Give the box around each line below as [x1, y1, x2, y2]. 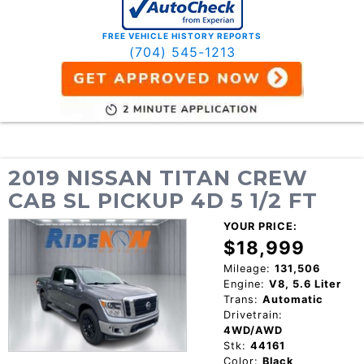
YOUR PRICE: [223, 219, 297, 232]
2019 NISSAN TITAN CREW [8, 164, 308, 190]
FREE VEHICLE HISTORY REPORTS [102, 31, 262, 41]
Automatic [262, 292, 323, 305]
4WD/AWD [223, 323, 283, 336]
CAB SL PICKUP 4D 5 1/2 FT [8, 187, 318, 213]
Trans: [223, 292, 258, 305]
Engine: [223, 277, 265, 290]
